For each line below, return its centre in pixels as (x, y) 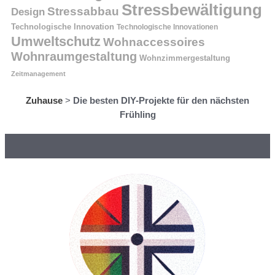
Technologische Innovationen (167, 27)
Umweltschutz (56, 42)
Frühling (137, 115)
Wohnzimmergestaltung (185, 59)
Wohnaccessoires (154, 42)
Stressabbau (83, 11)
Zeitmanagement (38, 74)
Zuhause (44, 101)
